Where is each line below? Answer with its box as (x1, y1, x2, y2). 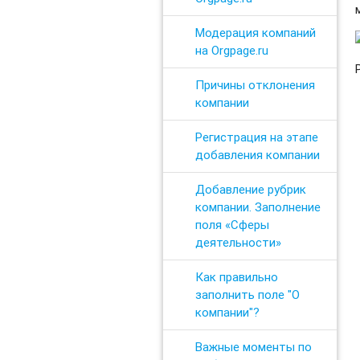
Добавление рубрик (194, 181, 306, 197)
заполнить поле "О (194, 286, 300, 302)
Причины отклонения (194, 76, 315, 92)
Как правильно (194, 268, 278, 284)
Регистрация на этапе (194, 129, 318, 145)
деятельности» (194, 234, 281, 250)
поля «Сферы (194, 216, 269, 232)
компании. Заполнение (194, 198, 321, 215)
